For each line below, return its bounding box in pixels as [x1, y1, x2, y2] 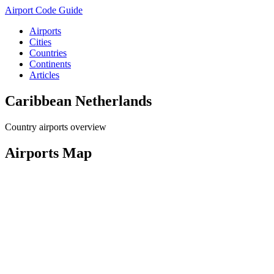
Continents [29, 59, 71, 69]
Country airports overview [5, 121, 106, 132]
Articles [29, 70, 59, 80]
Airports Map [5, 144, 92, 161]
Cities [29, 37, 51, 47]
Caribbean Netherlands [5, 92, 152, 109]
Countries [29, 48, 67, 58]
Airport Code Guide [5, 5, 83, 15]
